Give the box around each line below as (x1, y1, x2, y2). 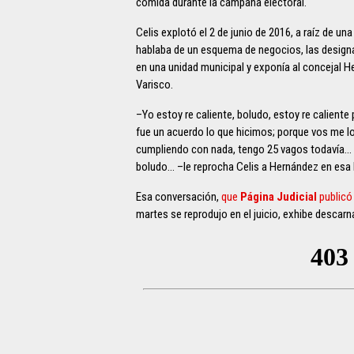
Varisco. (136, 77, 173, 92)
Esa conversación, (136, 190, 221, 205)
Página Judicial (240, 190, 317, 205)
